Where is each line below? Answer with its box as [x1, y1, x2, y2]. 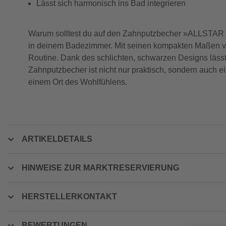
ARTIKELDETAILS [22, 135, 92, 143]
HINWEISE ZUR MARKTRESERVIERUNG [22, 163, 179, 172]
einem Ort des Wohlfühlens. [28, 78, 127, 86]
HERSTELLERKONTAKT [22, 192, 117, 201]
